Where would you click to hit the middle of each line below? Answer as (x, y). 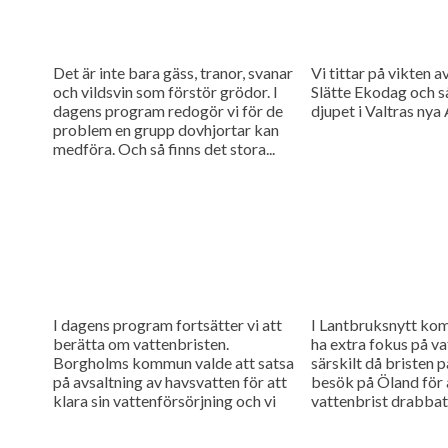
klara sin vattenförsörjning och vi (164, 400)
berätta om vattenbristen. (140, 343)
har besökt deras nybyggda (146, 419)
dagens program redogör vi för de (167, 110)
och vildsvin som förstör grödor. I (165, 91)
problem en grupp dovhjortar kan (165, 129)
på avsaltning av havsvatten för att (169, 381)
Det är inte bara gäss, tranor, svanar (172, 72)
